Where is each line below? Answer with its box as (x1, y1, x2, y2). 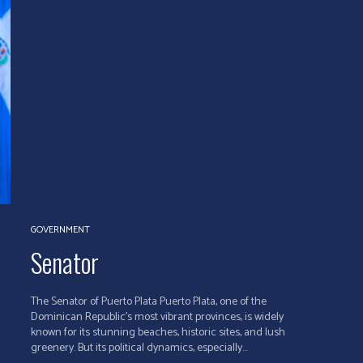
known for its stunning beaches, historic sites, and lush (30, 323, 285, 343)
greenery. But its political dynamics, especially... (30, 339, 247, 358)
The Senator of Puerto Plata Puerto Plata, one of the (30, 293, 267, 312)
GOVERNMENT (30, 222, 90, 238)
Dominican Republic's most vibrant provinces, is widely (30, 308, 284, 327)
